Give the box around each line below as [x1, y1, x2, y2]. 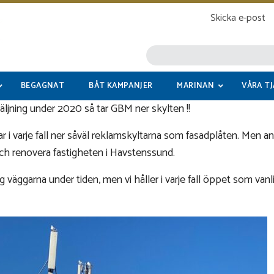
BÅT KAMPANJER [89, 79, 153, 92]
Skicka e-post [210, 10, 265, 26]
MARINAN [177, 79, 215, 92]
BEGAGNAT [21, 79, 65, 92]
